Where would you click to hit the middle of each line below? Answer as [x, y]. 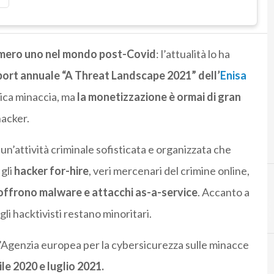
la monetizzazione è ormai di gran [159, 97]
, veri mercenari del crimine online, [169, 171]
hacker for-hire [51, 171]
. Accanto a [223, 192]
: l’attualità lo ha [193, 54]
